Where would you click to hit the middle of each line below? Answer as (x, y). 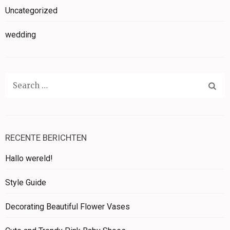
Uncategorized (31, 10)
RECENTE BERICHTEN (46, 137)
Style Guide (26, 182)
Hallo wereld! (29, 158)
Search (26, 85)
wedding (21, 34)
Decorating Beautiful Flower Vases (68, 206)
